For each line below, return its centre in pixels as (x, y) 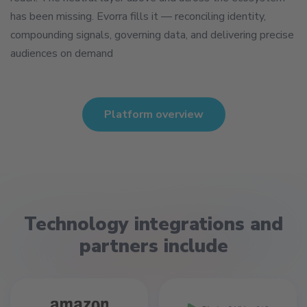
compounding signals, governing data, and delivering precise (152, 35)
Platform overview (153, 114)
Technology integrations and (153, 224)
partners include (153, 246)
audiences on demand (62, 53)
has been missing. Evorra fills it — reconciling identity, (138, 16)
